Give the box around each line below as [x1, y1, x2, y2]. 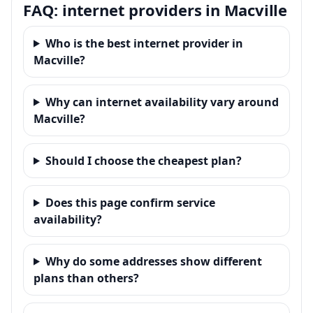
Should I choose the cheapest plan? [45, 152, 242, 168]
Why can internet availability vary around [45, 94, 279, 110]
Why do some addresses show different [45, 253, 262, 269]
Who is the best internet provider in [45, 35, 243, 51]
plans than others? [34, 270, 139, 286]
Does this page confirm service [45, 194, 215, 210]
